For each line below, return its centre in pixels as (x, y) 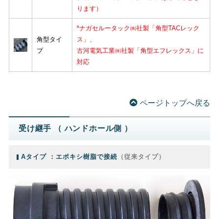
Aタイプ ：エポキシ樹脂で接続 (69, 156)
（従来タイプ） (141, 156)
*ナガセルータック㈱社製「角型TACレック (138, 28)
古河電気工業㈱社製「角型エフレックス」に (140, 51)
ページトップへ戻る (175, 103)
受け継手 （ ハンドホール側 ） (75, 129)
